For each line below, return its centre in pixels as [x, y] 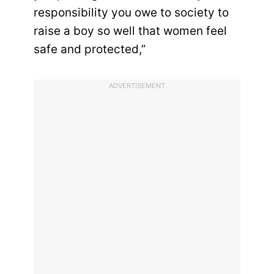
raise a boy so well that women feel [130, 31]
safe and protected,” [90, 50]
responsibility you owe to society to [131, 13]
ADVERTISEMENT [137, 86]
